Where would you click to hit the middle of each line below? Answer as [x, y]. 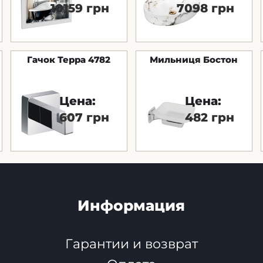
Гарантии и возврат [131, 244]
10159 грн [80, 9]
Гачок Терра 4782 [69, 59]
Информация [131, 205]
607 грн [85, 117]
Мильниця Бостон [194, 59]
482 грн [210, 117]
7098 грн [206, 9]
